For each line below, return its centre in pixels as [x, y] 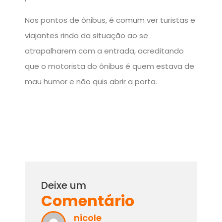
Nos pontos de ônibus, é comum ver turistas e [110, 20]
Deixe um [64, 185]
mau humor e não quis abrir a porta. [91, 81]
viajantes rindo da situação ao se [86, 35]
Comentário [88, 201]
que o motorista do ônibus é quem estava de [110, 66]
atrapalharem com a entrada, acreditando [104, 51]
